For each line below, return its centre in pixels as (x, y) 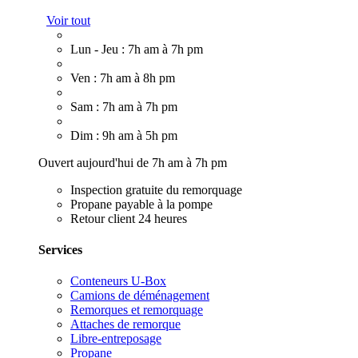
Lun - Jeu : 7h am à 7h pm (137, 49)
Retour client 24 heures (129, 218)
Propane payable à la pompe (141, 204)
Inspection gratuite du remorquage (156, 189)
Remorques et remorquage (137, 310)
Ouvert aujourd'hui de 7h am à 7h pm (133, 162)
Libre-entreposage (116, 339)
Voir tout (68, 20)
